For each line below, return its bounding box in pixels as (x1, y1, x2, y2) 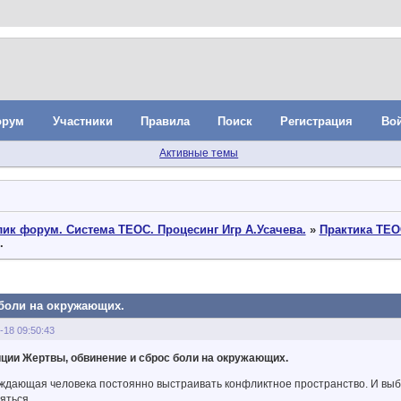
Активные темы (159, 147, 239, 159)
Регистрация (280, 115, 354, 128)
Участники (52, 115, 113, 128)
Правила (140, 115, 190, 128)
